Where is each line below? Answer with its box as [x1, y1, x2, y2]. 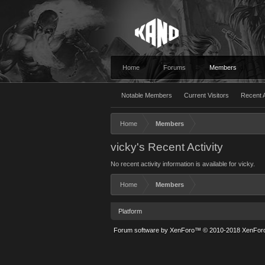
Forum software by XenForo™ [114, 227, 203, 234]
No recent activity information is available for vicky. [111, 160, 255, 167]
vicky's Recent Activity [111, 141, 223, 153]
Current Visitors [184, 92, 229, 99]
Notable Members [121, 92, 172, 99]
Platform [118, 208, 142, 215]
